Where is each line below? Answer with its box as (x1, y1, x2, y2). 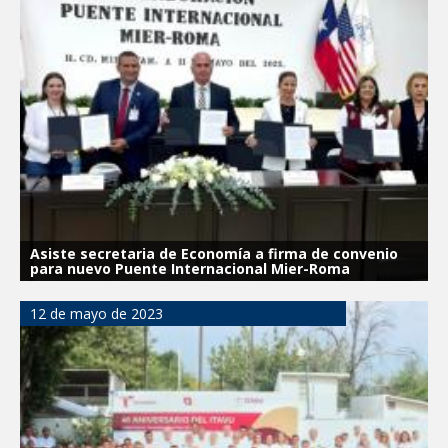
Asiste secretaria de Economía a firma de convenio (30, 244, 398, 264)
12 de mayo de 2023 (30, 304, 163, 324)
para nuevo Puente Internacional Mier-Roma (30, 259, 350, 279)
